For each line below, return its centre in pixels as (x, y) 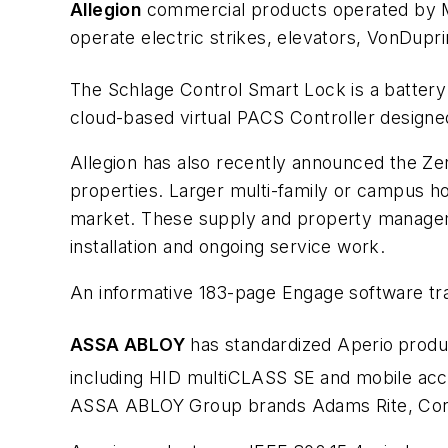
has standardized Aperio (289, 344)
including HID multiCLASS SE (193, 378)
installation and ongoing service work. (228, 247)
